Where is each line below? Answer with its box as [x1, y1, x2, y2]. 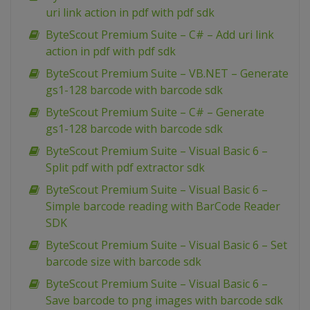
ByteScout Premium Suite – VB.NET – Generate [46, 66, 289, 82]
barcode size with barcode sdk [46, 254, 201, 270]
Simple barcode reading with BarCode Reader [46, 199, 280, 215]
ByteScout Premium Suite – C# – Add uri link [46, 27, 274, 43]
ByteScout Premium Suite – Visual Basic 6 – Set [46, 237, 287, 253]
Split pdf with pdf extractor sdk [46, 160, 205, 176]
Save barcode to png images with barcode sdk [46, 293, 283, 309]
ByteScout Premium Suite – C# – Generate [46, 104, 264, 120]
